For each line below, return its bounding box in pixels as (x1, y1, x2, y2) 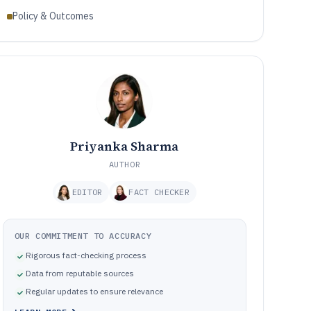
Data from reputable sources (25, 268, 134, 278)
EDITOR (72, 187, 103, 197)
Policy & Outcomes (12, 10, 94, 22)
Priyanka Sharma (70, 137, 179, 155)
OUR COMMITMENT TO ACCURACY (14, 230, 152, 241)
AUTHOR (108, 159, 141, 169)
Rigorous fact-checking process (25, 250, 146, 260)
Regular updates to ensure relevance (25, 286, 163, 296)
